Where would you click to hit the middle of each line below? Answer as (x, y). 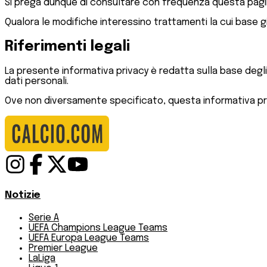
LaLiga (42, 258)
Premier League (63, 248)
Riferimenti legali (67, 47)
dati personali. (37, 82)
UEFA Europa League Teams (89, 238)
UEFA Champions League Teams (98, 228)
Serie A (44, 218)
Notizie (23, 195)
